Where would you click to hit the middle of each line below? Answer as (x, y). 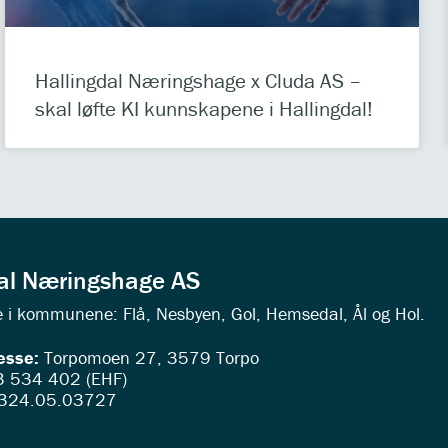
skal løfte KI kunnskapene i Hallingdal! (204, 109)
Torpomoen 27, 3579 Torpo (151, 357)
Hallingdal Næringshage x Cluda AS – (198, 81)
